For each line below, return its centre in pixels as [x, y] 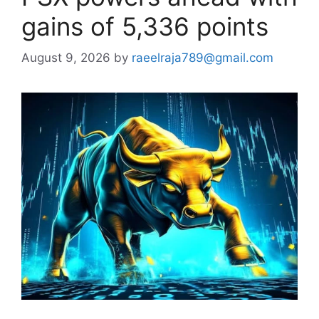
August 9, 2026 [66, 58]
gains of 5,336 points [145, 26]
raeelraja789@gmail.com [203, 58]
